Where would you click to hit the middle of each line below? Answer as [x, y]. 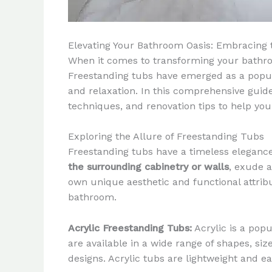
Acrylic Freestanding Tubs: [130, 228]
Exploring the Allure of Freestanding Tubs [166, 137]
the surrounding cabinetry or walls [148, 167]
